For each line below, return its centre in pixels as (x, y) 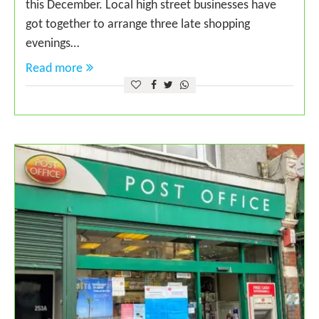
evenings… (52, 44)
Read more (54, 69)
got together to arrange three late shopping (138, 25)
